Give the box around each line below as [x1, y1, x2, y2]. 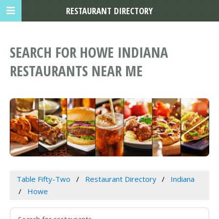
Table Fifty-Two [16, 174, 70, 184]
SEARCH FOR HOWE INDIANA [10, 43, 168, 62]
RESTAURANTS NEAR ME [10, 61, 143, 81]
